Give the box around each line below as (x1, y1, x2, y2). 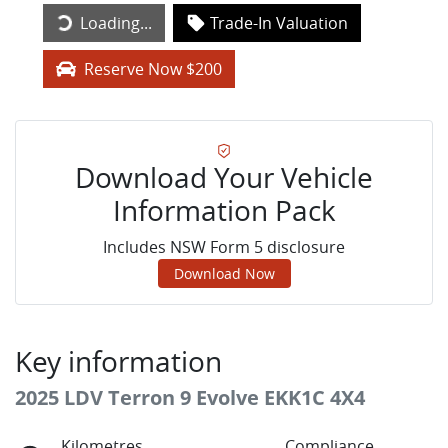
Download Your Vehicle (75, 159, 373, 197)
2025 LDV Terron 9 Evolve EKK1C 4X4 (15, 384, 365, 412)
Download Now (173, 264, 275, 284)
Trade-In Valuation (210, 12, 348, 35)
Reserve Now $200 (84, 58, 222, 81)
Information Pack (112, 192, 336, 230)
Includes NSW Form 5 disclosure (103, 236, 345, 259)
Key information (15, 343, 222, 381)
